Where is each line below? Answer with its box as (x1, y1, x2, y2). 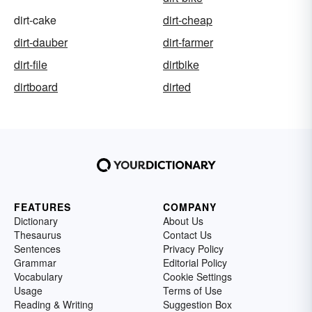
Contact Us (163, 228, 212, 242)
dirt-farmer (163, 34, 213, 51)
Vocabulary (14, 270, 63, 284)
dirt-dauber (14, 34, 68, 51)
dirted (163, 79, 191, 95)
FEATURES (14, 200, 71, 214)
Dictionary (14, 214, 58, 228)
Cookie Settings (163, 270, 232, 284)
